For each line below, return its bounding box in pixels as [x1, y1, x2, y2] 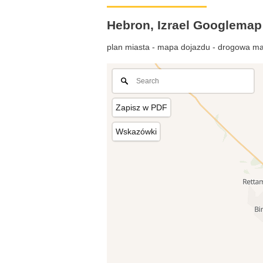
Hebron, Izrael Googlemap [107, 18, 262, 32]
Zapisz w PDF [116, 102, 167, 112]
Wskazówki [116, 126, 157, 136]
